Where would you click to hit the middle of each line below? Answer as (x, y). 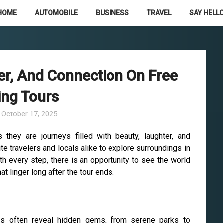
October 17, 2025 (30, 114)
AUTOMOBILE (56, 13)
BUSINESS (112, 13)
